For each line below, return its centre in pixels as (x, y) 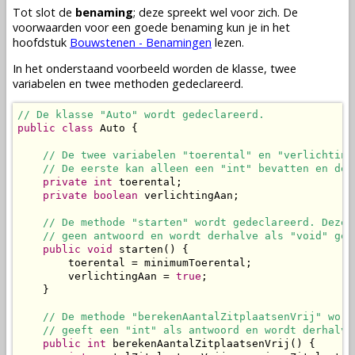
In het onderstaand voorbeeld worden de (122, 69)
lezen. (228, 42)
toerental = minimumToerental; (135, 262)
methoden (141, 84)
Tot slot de (44, 12)
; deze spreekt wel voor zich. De (216, 12)
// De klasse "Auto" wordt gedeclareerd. (141, 114)
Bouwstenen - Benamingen (141, 42)
